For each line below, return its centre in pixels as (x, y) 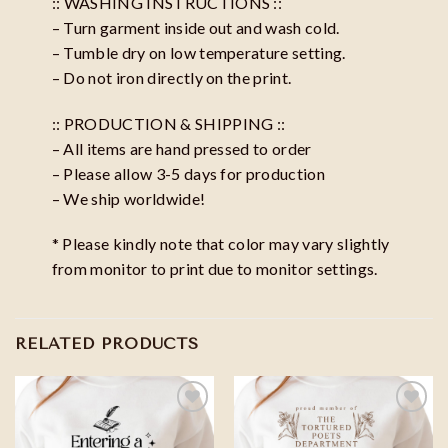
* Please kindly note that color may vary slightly (220, 244)
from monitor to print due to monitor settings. (214, 269)
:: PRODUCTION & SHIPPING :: (168, 123)
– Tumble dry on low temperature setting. (198, 52)
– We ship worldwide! (128, 198)
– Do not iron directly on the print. (171, 77)
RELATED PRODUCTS (107, 344)
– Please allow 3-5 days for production (188, 173)
